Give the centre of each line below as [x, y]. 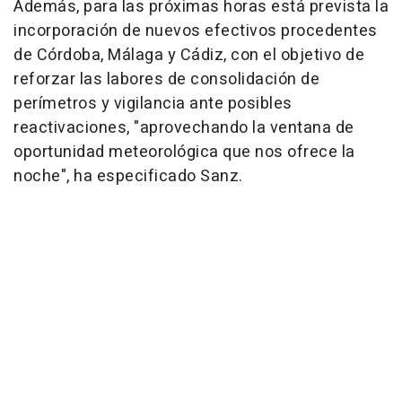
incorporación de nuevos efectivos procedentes [196, 31]
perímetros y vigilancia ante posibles [153, 103]
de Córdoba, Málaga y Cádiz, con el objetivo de [189, 55]
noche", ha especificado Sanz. [128, 176]
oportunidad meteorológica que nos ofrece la [184, 152]
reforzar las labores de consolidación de [166, 79]
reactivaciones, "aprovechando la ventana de [184, 127]
